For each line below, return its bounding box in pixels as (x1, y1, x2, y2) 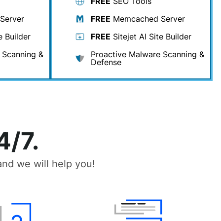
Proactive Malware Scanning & (91, 49, 204, 59)
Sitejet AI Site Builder (110, 32, 191, 41)
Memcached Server (110, 14, 185, 24)
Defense (91, 57, 121, 67)
